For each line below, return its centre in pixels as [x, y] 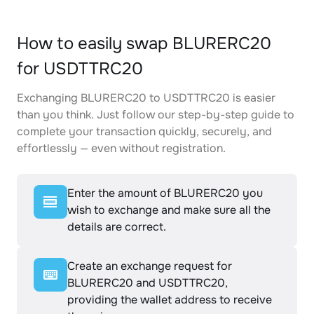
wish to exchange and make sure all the [169, 210]
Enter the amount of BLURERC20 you [165, 193]
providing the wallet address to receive [170, 300]
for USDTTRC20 [80, 69]
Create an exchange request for [150, 266]
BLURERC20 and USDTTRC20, [148, 283]
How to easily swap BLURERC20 [144, 43]
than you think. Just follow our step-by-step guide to [156, 115]
